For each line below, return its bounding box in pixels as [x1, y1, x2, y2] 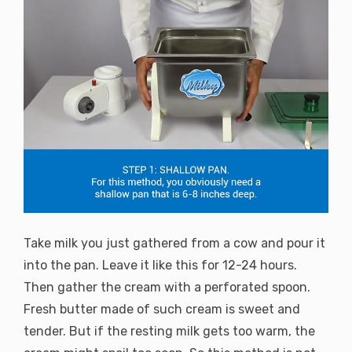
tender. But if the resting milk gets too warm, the [24, 324, 315, 339]
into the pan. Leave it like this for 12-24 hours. [24, 258, 297, 273]
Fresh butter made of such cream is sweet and [24, 302, 300, 317]
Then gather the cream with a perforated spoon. [24, 280, 310, 295]
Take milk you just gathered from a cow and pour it [24, 236, 325, 251]
